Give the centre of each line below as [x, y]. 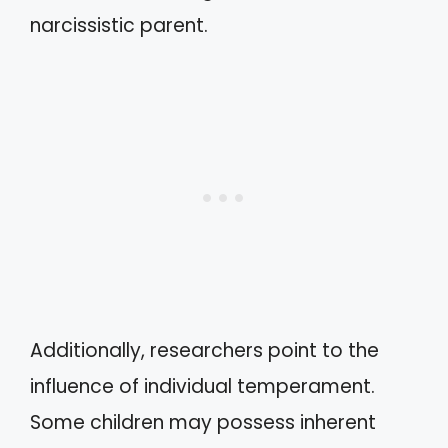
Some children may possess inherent [203, 422]
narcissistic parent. [119, 25]
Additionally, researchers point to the [204, 350]
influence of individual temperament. [202, 386]
